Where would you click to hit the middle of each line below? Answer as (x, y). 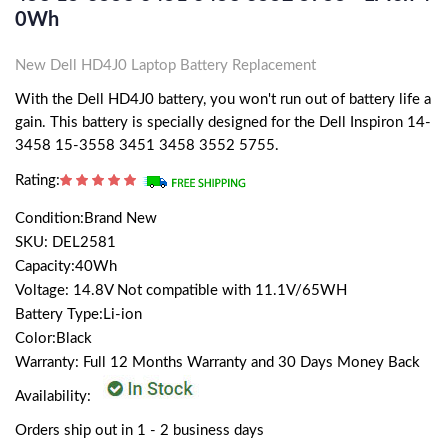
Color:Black (53, 338)
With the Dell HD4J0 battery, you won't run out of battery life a (223, 99)
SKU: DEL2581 (65, 242)
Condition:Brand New (86, 218)
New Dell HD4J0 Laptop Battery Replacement (165, 65)
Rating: (37, 180)
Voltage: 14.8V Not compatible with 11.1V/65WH (181, 290)
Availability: (55, 396)
